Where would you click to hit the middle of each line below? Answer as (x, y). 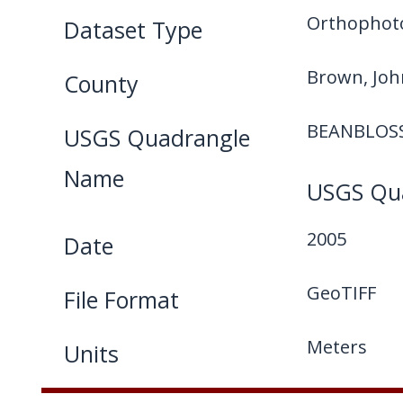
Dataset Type (133, 30)
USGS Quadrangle (157, 138)
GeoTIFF (341, 293)
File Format (121, 300)
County (101, 84)
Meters (336, 347)
